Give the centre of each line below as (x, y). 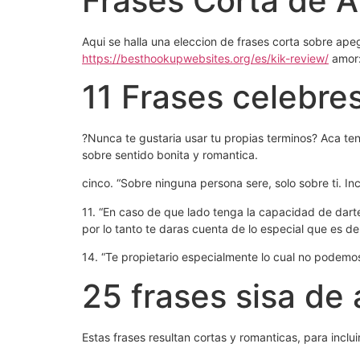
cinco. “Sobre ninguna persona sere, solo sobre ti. (212, 183)
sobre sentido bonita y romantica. (170, 154)
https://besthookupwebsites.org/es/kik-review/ (205, 58)
